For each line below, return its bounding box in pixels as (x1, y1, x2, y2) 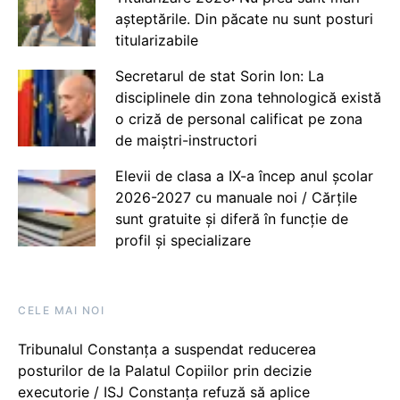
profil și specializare (114, 230, 251, 249)
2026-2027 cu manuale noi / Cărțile (114, 187, 357, 206)
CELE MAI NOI (18, 303, 104, 317)
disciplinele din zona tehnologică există (114, 87, 381, 106)
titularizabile (114, 30, 198, 49)
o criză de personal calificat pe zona (114, 109, 362, 128)
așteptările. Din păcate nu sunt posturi (114, 9, 373, 28)
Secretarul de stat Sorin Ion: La (114, 66, 324, 85)
